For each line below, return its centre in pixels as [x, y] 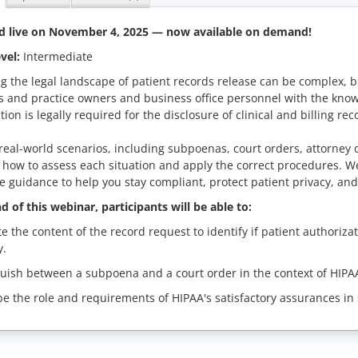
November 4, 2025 [98, 31]
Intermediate [56, 56]
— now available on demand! [231, 31]
